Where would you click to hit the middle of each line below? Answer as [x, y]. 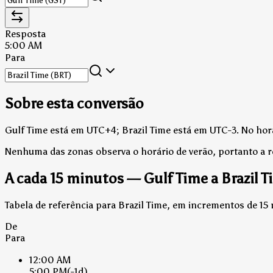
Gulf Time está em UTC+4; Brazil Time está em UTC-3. [122, 130]
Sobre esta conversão [74, 103]
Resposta [25, 34]
